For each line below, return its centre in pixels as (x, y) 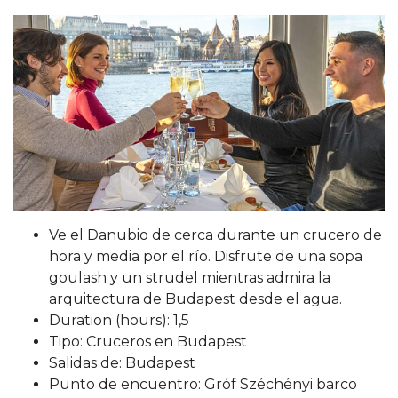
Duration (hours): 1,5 (119, 320)
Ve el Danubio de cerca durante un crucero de (215, 235)
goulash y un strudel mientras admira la (190, 277)
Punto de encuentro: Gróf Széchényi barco (203, 384)
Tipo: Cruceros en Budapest (148, 341)
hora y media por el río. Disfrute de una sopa (206, 256)
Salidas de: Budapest (122, 362)
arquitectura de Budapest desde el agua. (195, 298)
